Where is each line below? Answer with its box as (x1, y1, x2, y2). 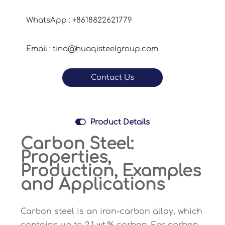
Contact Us (91, 73, 134, 82)
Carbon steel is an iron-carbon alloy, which (20, 207, 202, 216)
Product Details (90, 118, 150, 127)
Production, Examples (20, 162, 201, 180)
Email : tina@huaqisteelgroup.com (26, 45, 158, 54)
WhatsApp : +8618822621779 (26, 16, 132, 25)
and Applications (20, 176, 165, 194)
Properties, (20, 149, 111, 167)
